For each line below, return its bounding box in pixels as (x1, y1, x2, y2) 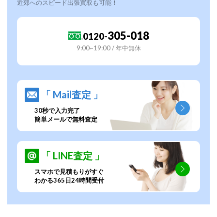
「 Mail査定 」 (41, 89, 103, 101)
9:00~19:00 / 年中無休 (76, 44, 141, 52)
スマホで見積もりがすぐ (34, 168, 104, 176)
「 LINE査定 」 (41, 150, 104, 162)
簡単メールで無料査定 (34, 115, 97, 124)
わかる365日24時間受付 (34, 176, 104, 185)
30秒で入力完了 (34, 107, 80, 115)
